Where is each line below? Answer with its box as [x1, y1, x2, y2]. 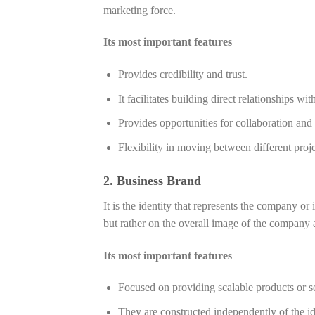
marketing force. [103, 4, 176, 16]
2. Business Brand [103, 173, 201, 188]
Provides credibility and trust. [117, 68, 247, 81]
